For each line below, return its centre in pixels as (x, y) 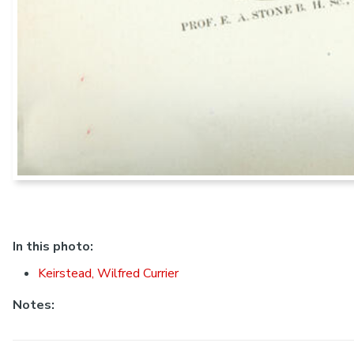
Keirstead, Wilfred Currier (108, 273)
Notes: (34, 305)
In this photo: (53, 247)
